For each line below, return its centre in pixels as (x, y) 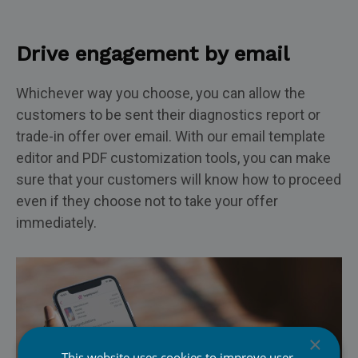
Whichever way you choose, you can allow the (161, 93)
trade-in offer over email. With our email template (171, 136)
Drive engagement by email (153, 54)
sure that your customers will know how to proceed (179, 179)
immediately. (56, 223)
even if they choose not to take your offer (147, 201)
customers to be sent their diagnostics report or (168, 115)
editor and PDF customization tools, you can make (173, 158)
